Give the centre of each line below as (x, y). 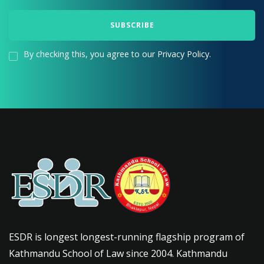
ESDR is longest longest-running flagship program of (127, 237)
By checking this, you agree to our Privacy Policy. (117, 54)
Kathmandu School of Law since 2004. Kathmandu (118, 253)
